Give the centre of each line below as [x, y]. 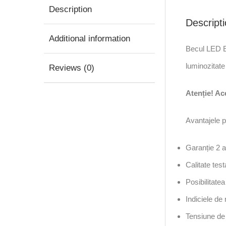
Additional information [90, 39]
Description [70, 10]
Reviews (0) [72, 68]
